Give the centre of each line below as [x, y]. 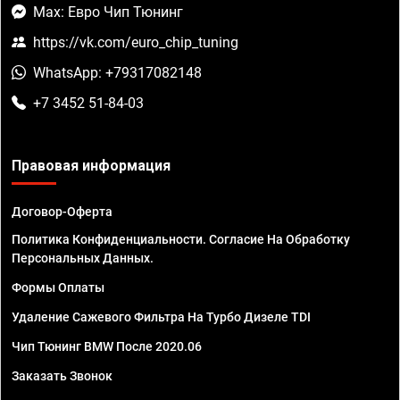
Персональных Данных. [83, 258]
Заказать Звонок [62, 376]
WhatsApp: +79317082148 [117, 73]
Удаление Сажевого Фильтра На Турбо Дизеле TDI [161, 317]
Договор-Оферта [62, 212]
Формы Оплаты [58, 288]
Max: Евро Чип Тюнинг [108, 12]
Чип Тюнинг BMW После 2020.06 [107, 347]
